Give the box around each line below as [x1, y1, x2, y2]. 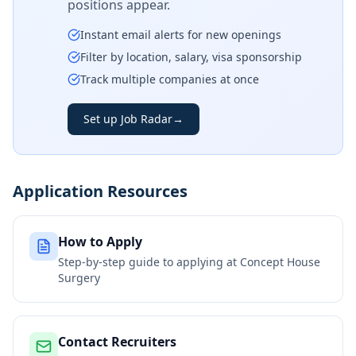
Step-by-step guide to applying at [58, 254, 240, 269]
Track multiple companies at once [80, 72, 259, 87]
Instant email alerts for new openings [80, 27, 281, 42]
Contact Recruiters [58, 333, 176, 350]
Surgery [58, 270, 100, 285]
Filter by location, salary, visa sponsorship [80, 49, 302, 64]
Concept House [240, 254, 320, 269]
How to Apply [58, 233, 142, 250]
